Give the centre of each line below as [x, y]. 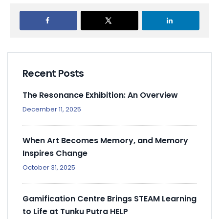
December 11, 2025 [52, 109]
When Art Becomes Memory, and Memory [105, 140]
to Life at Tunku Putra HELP [75, 211]
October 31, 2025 [49, 167]
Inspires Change [55, 153]
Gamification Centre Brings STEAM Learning [109, 198]
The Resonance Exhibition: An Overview [100, 95]
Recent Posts [53, 73]
